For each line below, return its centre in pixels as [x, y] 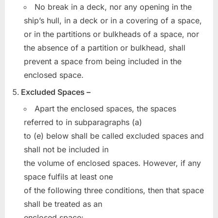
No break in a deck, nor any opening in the [113, 7]
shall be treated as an [63, 204]
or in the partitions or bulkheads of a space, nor [111, 34]
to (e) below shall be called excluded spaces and [114, 136]
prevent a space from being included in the [103, 62]
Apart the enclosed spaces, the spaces [105, 109]
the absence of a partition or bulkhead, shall [105, 48]
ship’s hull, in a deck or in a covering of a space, [113, 21]
